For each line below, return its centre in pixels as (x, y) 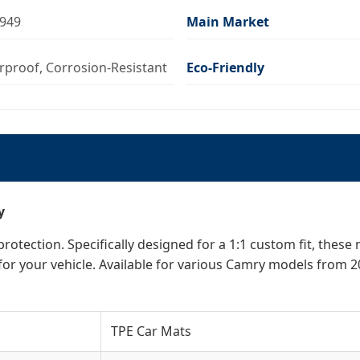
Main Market (227, 21)
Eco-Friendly (225, 67)
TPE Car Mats (151, 331)
